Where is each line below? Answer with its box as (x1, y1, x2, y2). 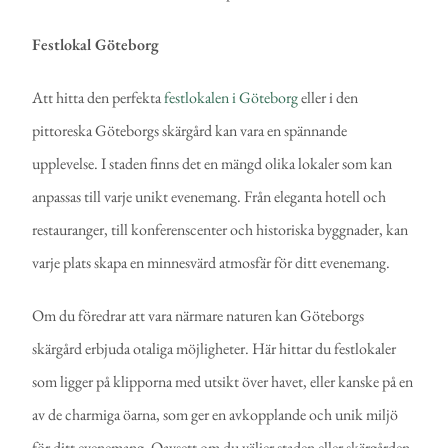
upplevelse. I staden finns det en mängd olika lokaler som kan (32, 153, 393, 175)
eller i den (298, 87, 359, 109)
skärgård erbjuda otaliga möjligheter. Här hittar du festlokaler (32, 338, 397, 360)
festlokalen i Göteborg (164, 87, 299, 109)
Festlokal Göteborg (32, 34, 160, 56)
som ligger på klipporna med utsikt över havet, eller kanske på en (32, 371, 414, 393)
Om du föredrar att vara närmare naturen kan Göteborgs (32, 305, 365, 327)
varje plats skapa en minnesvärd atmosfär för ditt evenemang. (32, 252, 391, 274)
